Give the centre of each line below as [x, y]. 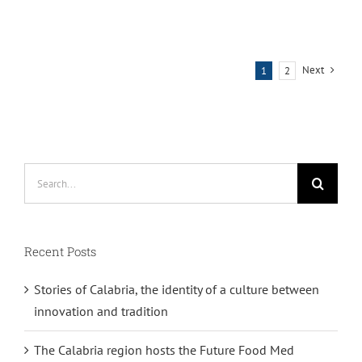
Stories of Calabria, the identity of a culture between [177, 290]
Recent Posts [60, 252]
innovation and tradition [101, 311]
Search [42, 173]
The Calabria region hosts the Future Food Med [164, 350]
